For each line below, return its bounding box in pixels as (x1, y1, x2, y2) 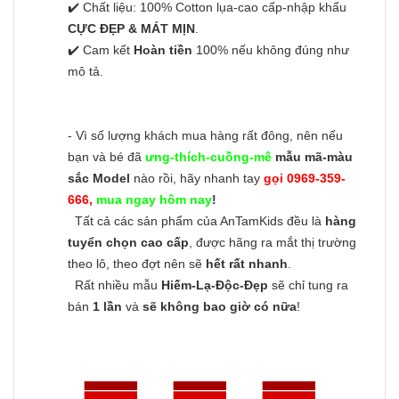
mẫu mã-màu (272, 149, 353, 164)
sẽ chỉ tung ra (268, 277, 348, 292)
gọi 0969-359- (264, 170, 346, 185)
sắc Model (68, 170, 130, 185)
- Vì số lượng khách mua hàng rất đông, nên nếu (68, 127, 343, 142)
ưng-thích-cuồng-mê (145, 149, 272, 164)
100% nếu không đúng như (192, 42, 349, 57)
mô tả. (68, 63, 103, 78)
